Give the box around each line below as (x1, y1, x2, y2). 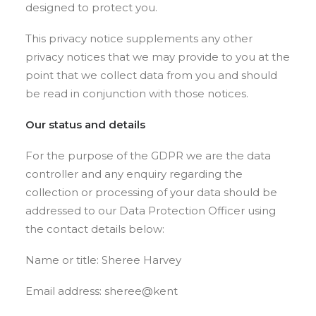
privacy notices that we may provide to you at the (25, 50, 290, 63)
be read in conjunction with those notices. (25, 87, 248, 100)
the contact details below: (25, 222, 164, 236)
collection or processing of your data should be (25, 186, 277, 199)
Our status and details (25, 118, 145, 131)
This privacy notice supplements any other (25, 32, 253, 45)
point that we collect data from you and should (25, 68, 277, 82)
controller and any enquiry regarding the (25, 167, 243, 181)
